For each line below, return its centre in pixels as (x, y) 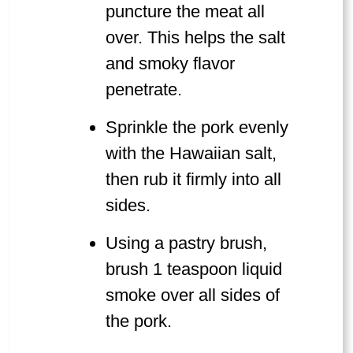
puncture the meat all (186, 12)
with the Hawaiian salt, (191, 154)
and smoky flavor (171, 64)
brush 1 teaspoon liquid (194, 269)
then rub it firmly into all (194, 180)
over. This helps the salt (196, 38)
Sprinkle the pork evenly (197, 128)
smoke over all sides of (193, 295)
